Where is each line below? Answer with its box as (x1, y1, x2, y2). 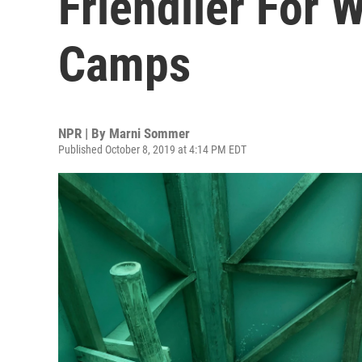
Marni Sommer (109, 125, 190, 141)
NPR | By (58, 125, 109, 141)
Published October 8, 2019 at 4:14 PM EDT (58, 143, 246, 156)
